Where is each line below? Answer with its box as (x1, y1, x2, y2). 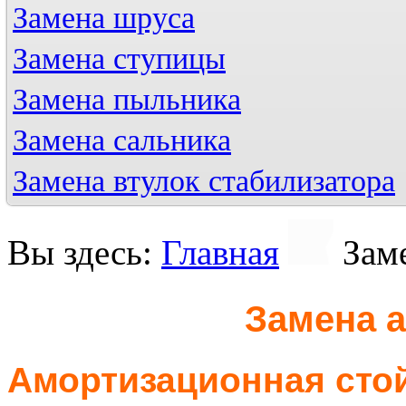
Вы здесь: (7, 233, 161, 273)
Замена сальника (13, 123, 231, 158)
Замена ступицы (13, 42, 226, 76)
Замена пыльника (13, 82, 241, 117)
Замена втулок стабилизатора (13, 164, 395, 198)
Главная (161, 233, 279, 273)
